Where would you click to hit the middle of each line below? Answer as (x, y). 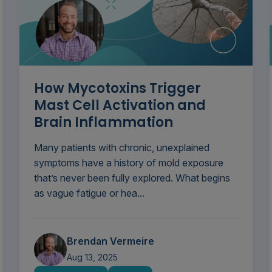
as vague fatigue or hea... (89, 193)
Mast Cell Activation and (120, 106)
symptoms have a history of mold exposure (128, 163)
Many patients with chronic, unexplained (121, 148)
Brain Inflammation (103, 123)
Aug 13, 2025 (92, 257)
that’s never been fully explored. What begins (132, 178)
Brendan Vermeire (110, 241)
